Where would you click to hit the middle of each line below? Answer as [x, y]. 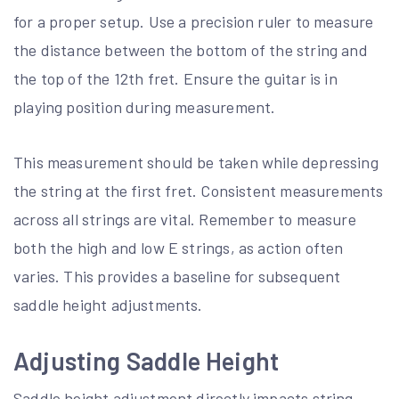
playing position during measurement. [145, 107]
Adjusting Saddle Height [147, 361]
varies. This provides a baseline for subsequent [177, 277]
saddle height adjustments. [108, 305]
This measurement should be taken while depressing [196, 163]
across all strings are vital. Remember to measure [185, 220]
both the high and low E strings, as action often [179, 248]
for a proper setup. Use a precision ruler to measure [194, 22]
